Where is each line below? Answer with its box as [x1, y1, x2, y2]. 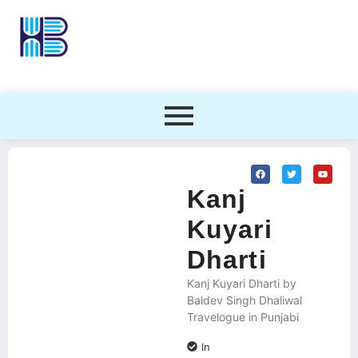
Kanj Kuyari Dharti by [187, 276, 296, 290]
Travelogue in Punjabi [187, 310, 299, 324]
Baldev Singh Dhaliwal [187, 293, 302, 307]
